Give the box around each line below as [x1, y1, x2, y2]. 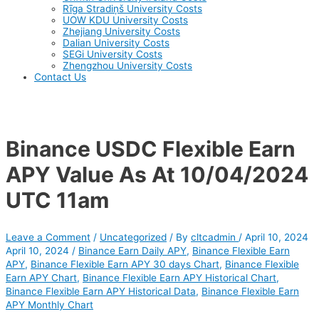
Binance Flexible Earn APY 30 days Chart [31, 258, 219, 271]
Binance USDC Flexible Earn [6, 136, 296, 162]
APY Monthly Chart [6, 299, 93, 311]
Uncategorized [100, 231, 167, 244]
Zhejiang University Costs [63, 26, 180, 38]
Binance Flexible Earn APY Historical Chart [83, 272, 276, 284]
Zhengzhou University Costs [63, 60, 192, 72]
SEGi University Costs [63, 48, 162, 61]
